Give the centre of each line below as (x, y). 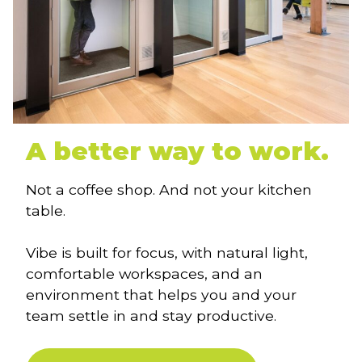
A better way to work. (177, 151)
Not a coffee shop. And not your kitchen (169, 190)
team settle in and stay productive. (151, 316)
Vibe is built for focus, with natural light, (167, 253)
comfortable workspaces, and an (144, 274)
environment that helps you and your (161, 295)
